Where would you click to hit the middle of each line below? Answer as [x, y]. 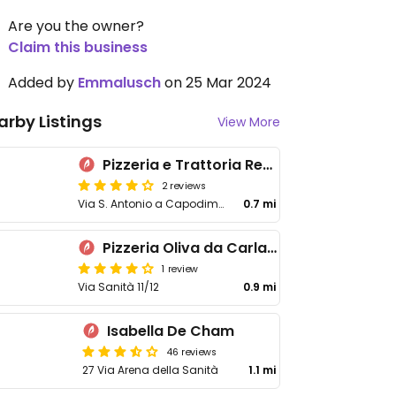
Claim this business [78, 47]
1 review [180, 268]
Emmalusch [119, 83]
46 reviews [192, 351]
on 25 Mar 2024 [216, 83]
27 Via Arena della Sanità [151, 370]
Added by [43, 83]
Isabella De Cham [171, 331]
